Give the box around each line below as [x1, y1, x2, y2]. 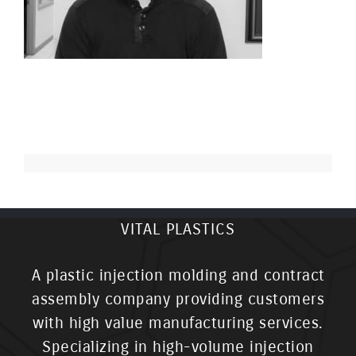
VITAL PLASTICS [121, 220, 235, 239]
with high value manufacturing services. [33, 314, 323, 333]
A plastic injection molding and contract [31, 266, 325, 285]
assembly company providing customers [32, 290, 324, 309]
